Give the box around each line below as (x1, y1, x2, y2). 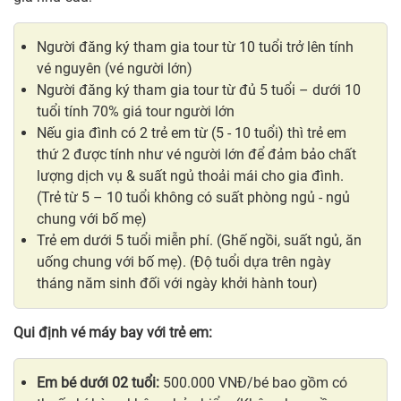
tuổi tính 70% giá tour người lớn (37, 102, 235, 120)
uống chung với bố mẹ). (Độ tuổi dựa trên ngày (37, 252, 331, 270)
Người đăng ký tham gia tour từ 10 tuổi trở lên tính (37, 38, 354, 55)
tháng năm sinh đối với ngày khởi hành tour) (37, 274, 318, 292)
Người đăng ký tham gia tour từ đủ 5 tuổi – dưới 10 (37, 81, 361, 98)
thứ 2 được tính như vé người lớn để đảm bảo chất (37, 145, 356, 163)
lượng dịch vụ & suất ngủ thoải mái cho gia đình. (37, 166, 344, 184)
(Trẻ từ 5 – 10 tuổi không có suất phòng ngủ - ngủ (37, 188, 350, 206)
